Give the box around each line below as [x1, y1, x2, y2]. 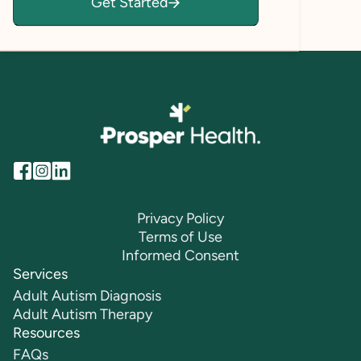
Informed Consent [122, 247, 239, 265]
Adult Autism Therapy [13, 305, 152, 324]
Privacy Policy [137, 210, 224, 228]
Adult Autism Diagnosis [13, 287, 161, 305]
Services [13, 265, 68, 284]
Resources [13, 324, 80, 342]
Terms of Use [139, 228, 222, 247]
